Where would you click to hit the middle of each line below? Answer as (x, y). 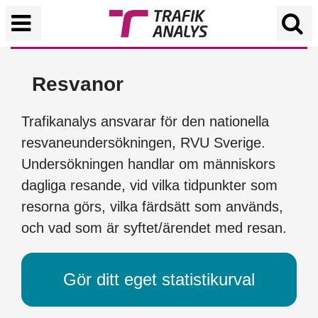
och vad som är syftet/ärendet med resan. (154, 228)
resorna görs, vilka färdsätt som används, (152, 207)
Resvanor (78, 84)
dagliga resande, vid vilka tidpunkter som (149, 185)
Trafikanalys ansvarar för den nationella (145, 121)
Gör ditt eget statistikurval (159, 279)
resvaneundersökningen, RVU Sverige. (143, 143)
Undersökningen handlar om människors (148, 164)
